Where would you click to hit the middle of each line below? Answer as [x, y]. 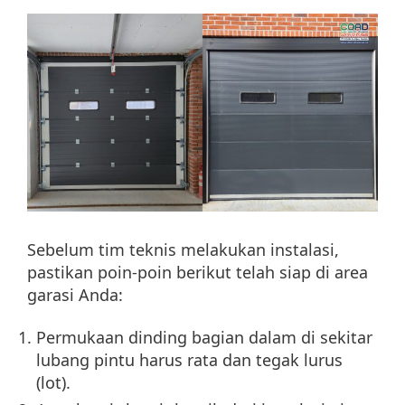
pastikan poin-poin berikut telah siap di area [198, 272]
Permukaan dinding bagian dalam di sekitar [204, 338]
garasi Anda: [75, 294]
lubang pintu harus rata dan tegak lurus [189, 360]
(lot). [53, 383]
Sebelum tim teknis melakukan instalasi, [183, 249]
